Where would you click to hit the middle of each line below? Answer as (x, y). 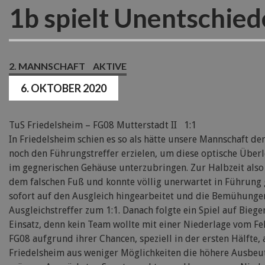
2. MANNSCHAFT (47, 66)
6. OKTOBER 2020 (64, 88)
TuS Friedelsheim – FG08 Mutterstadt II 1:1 (103, 125)
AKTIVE (110, 66)
